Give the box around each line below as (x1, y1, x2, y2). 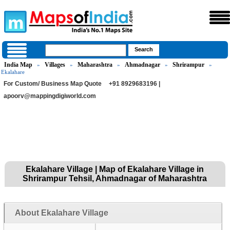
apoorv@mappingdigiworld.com (4, 92, 97, 100)
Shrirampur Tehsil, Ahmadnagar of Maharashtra (23, 174, 207, 183)
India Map (4, 61, 33, 68)
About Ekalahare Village (14, 208, 108, 217)
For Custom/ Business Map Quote (4, 80, 102, 87)
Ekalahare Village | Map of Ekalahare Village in (26, 165, 204, 174)
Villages (45, 61, 66, 68)
